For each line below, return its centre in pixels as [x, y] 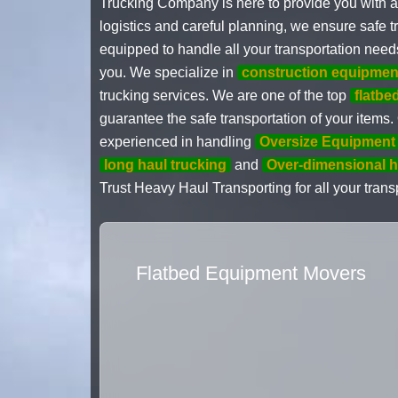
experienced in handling [177, 142]
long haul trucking [165, 165]
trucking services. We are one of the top [225, 96]
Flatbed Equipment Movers [251, 274]
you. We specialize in [168, 73]
